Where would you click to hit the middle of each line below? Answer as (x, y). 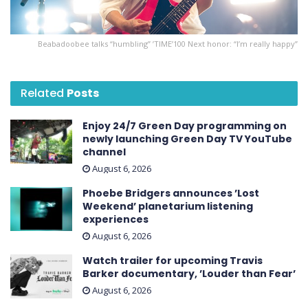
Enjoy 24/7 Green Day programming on (185, 125)
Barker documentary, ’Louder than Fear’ (189, 273)
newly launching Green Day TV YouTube (187, 139)
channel (104, 152)
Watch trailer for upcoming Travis (173, 260)
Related (42, 93)
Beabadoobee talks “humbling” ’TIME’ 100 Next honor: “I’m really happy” (168, 43)
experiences (115, 219)
